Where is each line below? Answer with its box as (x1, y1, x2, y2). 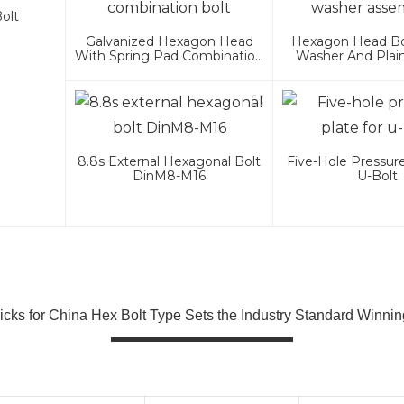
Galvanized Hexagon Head (85, 33, 253, 50)
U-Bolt (356, 168, 398, 185)
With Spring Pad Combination (75, 48, 264, 65)
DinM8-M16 (133, 168, 207, 185)
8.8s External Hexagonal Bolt (78, 153, 262, 170)
